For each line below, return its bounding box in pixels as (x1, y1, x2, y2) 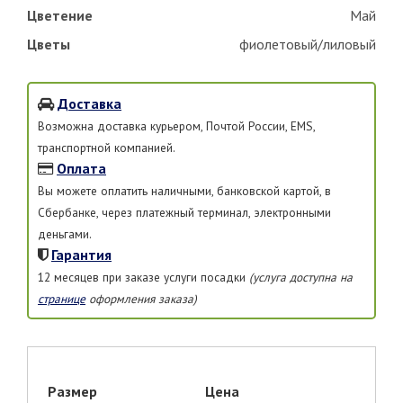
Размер (48, 381, 97, 400)
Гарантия (51, 245, 112, 264)
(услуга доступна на (249, 268, 353, 285)
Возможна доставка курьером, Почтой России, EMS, (38, 117, 315, 134)
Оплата (57, 158, 106, 177)
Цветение (27, 5, 93, 24)
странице (38, 290, 85, 307)
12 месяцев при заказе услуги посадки (38, 268, 249, 285)
